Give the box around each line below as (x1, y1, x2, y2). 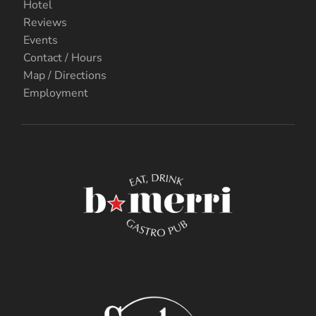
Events (23, 32, 58, 48)
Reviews (23, 14, 67, 30)
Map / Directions (23, 67, 107, 83)
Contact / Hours (23, 49, 102, 66)
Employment (23, 85, 88, 101)
